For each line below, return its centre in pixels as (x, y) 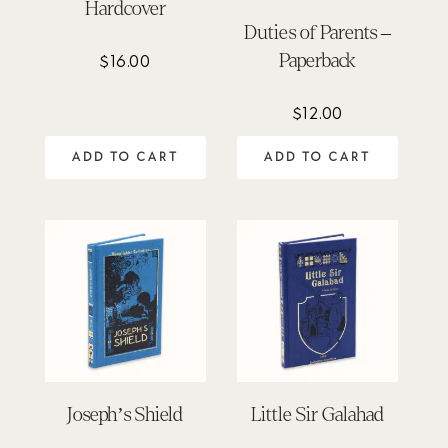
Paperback (318, 60)
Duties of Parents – (317, 32)
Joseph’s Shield (125, 414)
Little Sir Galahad (317, 414)
